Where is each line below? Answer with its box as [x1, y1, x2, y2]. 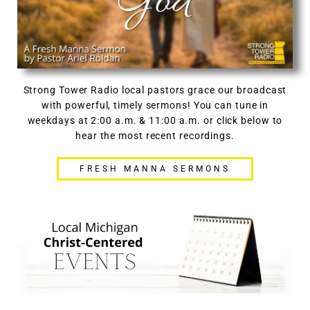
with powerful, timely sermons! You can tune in [41, 99, 269, 111]
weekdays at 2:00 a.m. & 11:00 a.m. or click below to [27, 114, 283, 126]
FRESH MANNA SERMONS [80, 163, 230, 174]
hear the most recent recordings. [75, 129, 235, 141]
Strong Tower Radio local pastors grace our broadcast [23, 84, 287, 95]
